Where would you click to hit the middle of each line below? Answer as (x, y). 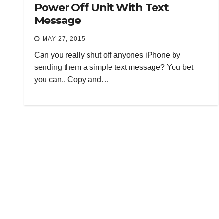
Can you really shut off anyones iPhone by (107, 55)
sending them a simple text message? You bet (114, 67)
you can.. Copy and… (72, 79)
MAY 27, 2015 (64, 38)
